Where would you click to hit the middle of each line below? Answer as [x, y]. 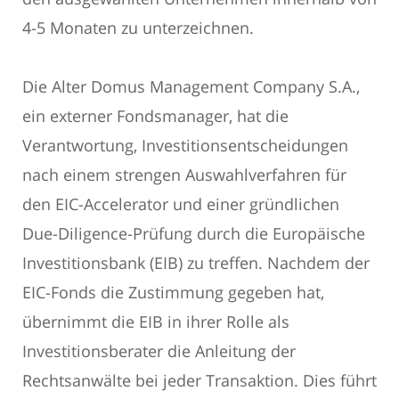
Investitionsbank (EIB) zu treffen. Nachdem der [196, 263]
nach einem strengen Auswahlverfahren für [184, 175]
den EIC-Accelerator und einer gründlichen [181, 204]
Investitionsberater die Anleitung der [159, 351]
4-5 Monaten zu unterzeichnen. [138, 27]
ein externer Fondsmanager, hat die [155, 116]
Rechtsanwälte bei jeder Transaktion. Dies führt [199, 381]
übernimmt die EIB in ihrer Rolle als [156, 322]
